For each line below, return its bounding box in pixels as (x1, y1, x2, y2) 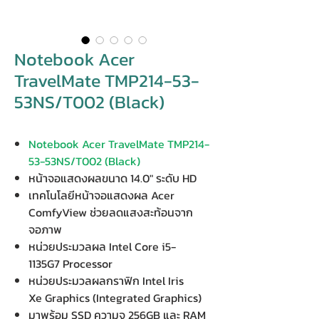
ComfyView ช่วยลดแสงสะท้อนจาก (28, 204, 193, 221)
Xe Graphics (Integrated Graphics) (28, 289, 202, 306)
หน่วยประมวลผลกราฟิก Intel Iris (28, 272, 184, 289)
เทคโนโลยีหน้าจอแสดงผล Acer (28, 187, 174, 204)
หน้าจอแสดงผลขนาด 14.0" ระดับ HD (28, 169, 197, 187)
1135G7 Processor (28, 255, 113, 272)
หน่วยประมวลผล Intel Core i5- (28, 238, 176, 255)
